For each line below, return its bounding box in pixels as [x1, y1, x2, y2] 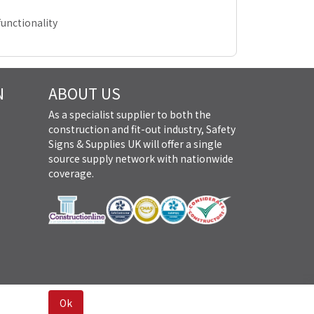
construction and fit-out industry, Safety [48, 121, 235, 136]
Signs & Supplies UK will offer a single [48, 136, 222, 151]
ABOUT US [48, 82, 121, 104]
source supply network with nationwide [48, 151, 233, 165]
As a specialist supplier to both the [48, 107, 211, 121]
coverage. [48, 165, 94, 180]
